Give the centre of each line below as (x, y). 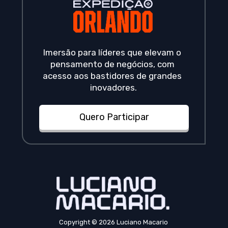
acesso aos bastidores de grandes (112, 76)
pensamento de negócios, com (112, 64)
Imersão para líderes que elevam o (112, 53)
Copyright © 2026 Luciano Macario (113, 222)
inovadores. (113, 88)
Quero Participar (114, 117)
